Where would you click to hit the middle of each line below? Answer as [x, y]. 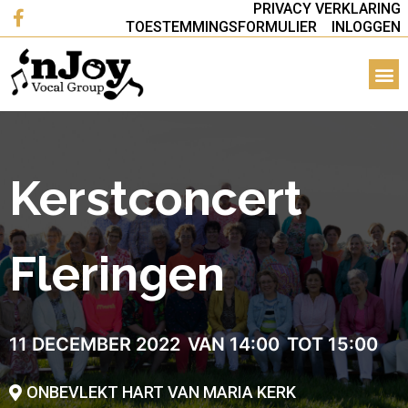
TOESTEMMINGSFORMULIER [221, 27]
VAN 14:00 [234, 345]
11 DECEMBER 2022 [95, 345]
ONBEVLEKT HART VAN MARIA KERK [161, 393]
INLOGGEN [366, 27]
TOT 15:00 [332, 345]
